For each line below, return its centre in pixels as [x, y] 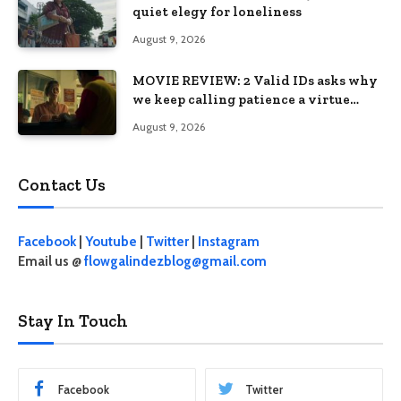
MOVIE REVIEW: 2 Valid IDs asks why [255, 80]
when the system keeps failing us [241, 118]
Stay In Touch [73, 321]
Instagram [229, 242]
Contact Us [62, 185]
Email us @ [51, 262]
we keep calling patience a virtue [241, 99]
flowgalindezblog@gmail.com [175, 262]
